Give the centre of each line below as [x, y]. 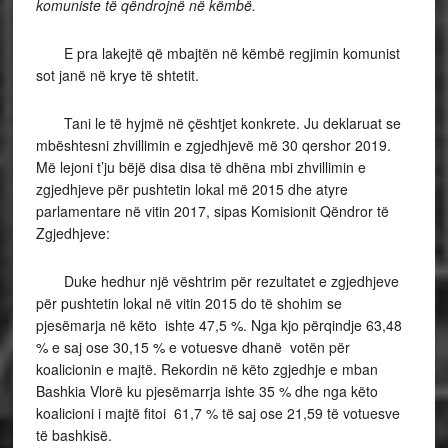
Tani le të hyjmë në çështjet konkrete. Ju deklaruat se [218, 123]
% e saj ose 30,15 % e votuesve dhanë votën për [192, 347]
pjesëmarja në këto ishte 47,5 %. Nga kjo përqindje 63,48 [218, 325]
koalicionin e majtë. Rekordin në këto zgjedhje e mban [206, 369]
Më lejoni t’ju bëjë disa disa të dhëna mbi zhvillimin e [200, 167]
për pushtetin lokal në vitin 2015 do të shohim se [188, 303]
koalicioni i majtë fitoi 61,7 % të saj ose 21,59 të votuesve [217, 413]
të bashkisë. [75, 435]
